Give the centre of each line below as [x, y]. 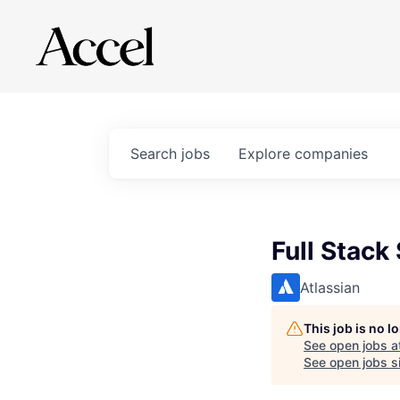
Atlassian [330, 287]
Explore [267, 154]
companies [331, 154]
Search [156, 154]
